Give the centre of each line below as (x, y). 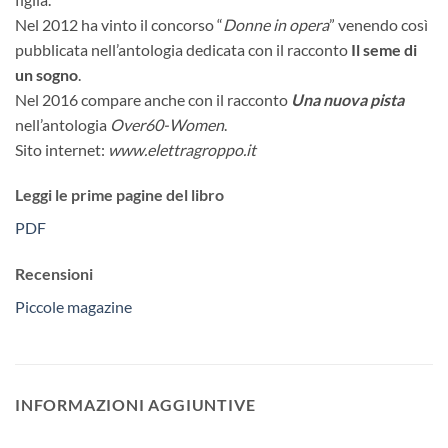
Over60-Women (167, 124)
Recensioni (54, 274)
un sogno (46, 74)
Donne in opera (276, 24)
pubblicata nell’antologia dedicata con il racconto (183, 49)
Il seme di (384, 49)
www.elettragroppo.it (182, 149)
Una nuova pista (347, 99)
